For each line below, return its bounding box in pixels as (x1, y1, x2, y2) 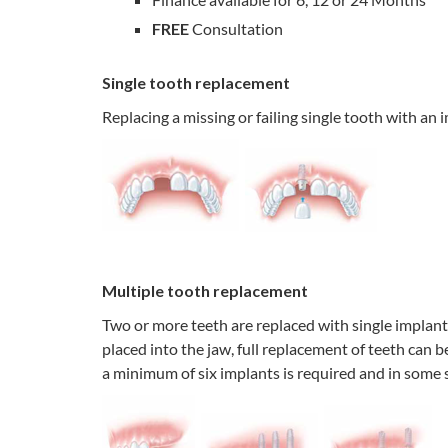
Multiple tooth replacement (102, 281, 308, 301)
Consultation (189, 19, 283, 39)
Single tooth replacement (102, 73, 290, 93)
